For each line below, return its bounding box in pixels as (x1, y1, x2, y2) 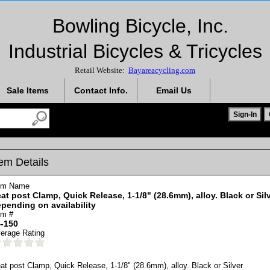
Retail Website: (75, 66, 128, 75)
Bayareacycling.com (128, 66, 195, 75)
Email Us (155, 86, 192, 95)
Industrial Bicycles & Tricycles (8, 40, 262, 62)
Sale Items (7, 86, 49, 95)
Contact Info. (74, 86, 128, 95)
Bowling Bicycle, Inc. (42, 15, 228, 37)
